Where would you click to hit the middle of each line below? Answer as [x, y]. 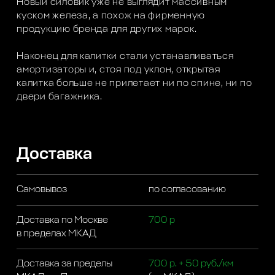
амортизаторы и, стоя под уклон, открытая [118, 70]
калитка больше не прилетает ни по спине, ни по [134, 83]
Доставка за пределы [65, 264]
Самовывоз [42, 190]
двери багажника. [60, 97]
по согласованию [187, 190]
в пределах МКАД [57, 233]
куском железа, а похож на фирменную [111, 16]
